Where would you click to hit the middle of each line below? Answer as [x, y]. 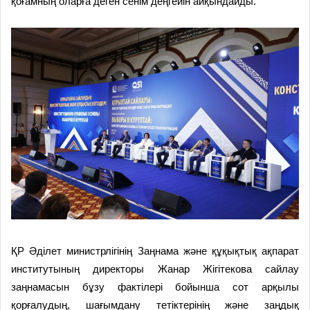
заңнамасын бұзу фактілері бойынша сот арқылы [155, 287]
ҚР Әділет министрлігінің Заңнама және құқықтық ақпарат [155, 251]
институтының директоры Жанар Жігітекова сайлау [155, 269]
